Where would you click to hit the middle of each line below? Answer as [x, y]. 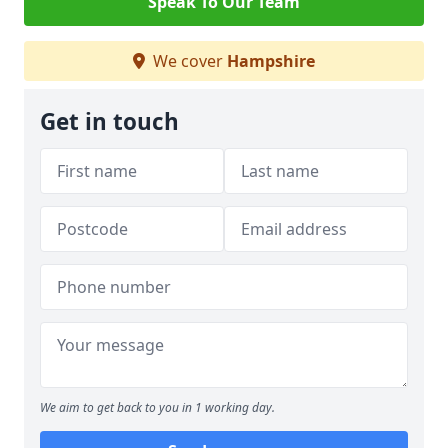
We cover [188, 61]
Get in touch [109, 121]
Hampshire [271, 61]
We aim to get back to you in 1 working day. [157, 407]
